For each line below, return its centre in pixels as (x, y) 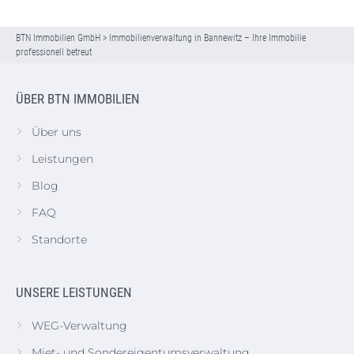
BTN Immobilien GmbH (58, 38)
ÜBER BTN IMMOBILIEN (78, 98)
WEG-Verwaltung (79, 325)
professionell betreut (54, 52)
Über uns (56, 132)
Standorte (59, 239)
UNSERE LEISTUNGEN (74, 292)
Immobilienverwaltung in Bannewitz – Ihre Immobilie (207, 38)
